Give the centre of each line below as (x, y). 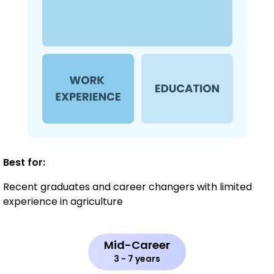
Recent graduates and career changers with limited (128, 187)
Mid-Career (137, 245)
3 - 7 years (137, 259)
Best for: (24, 163)
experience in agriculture (63, 202)
